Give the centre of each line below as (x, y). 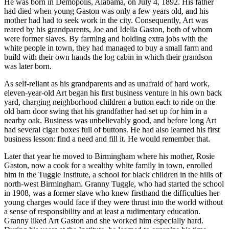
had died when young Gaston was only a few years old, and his (106, 11)
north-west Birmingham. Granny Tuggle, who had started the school (114, 184)
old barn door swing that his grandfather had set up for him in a (106, 111)
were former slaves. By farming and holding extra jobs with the (106, 38)
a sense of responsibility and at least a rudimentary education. (102, 211)
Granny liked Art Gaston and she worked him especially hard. (104, 220)
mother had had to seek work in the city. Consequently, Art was (106, 20)
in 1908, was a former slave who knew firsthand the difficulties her (112, 193)
